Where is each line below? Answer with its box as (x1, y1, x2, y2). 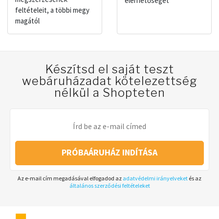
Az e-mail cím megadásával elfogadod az (18, 174, 123, 182)
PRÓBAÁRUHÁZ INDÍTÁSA (62, 146, 157, 158)
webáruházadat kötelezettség (22, 73, 197, 88)
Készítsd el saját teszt (45, 62, 174, 76)
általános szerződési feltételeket (69, 181, 150, 189)
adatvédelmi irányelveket (123, 174, 188, 182)
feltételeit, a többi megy (15, 5, 89, 15)
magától (15, 16, 40, 25)
